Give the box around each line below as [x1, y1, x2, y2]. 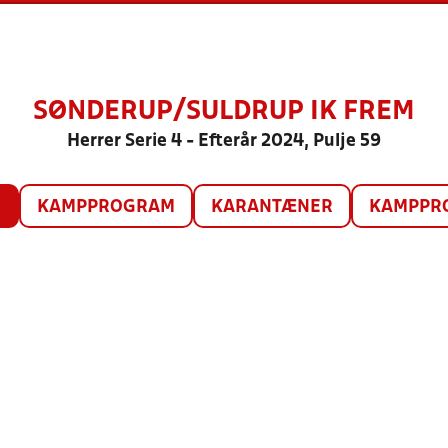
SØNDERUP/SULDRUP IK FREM [33, 100, 415, 124]
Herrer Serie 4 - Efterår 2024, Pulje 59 [67, 133, 381, 150]
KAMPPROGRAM [36, 199, 175, 216]
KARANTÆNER [210, 199, 333, 216]
